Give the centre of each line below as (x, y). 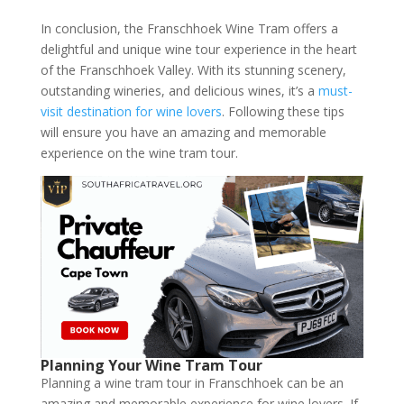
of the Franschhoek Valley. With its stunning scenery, (193, 69)
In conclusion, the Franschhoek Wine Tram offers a (189, 28)
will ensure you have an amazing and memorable (183, 132)
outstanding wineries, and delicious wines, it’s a (179, 90)
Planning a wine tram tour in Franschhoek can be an (192, 382)
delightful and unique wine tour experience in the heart (198, 49)
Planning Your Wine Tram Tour (151, 365)
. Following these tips (283, 111)
